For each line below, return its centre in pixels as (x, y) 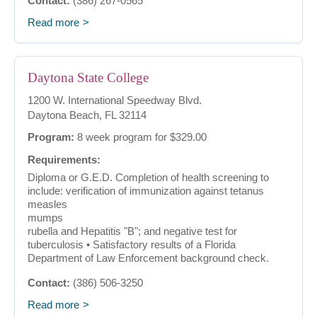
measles (47, 204)
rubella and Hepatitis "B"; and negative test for (132, 231)
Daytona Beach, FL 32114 (87, 115)
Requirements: (64, 160)
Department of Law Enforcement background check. (148, 258)
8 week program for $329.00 (140, 137)
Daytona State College (88, 78)
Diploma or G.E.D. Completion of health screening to (148, 178)
